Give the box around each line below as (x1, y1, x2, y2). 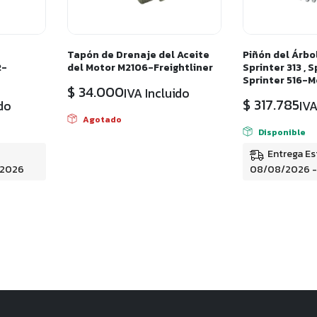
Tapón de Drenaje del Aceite (67, 47, 209, 63)
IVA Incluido (123, 84, 190, 103)
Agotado (82, 113, 122, 126)
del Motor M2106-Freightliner (67, 60, 213, 76)
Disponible (258, 125, 306, 139)
